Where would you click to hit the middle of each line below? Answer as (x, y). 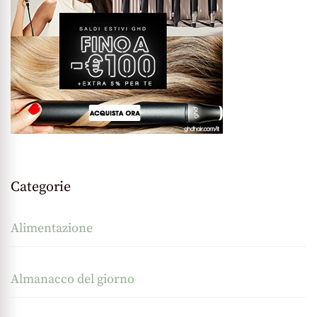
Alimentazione (52, 228)
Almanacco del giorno (73, 279)
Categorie (41, 187)
